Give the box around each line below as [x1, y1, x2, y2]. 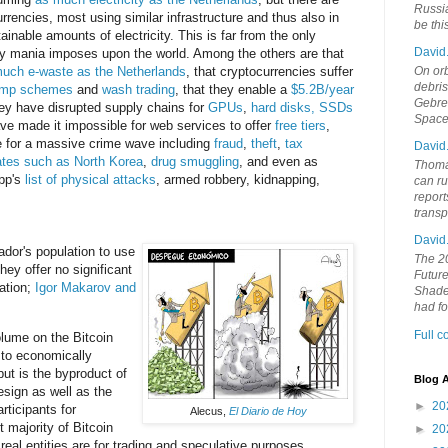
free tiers [275, 118, 326, 134]
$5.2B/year [291, 82, 354, 98]
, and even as [239, 154, 318, 170]
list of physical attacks [25, 172, 156, 188]
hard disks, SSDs [251, 100, 353, 116]
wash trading [102, 82, 175, 98]
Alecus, [189, 405, 229, 418]
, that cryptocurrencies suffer [186, 64, 353, 80]
